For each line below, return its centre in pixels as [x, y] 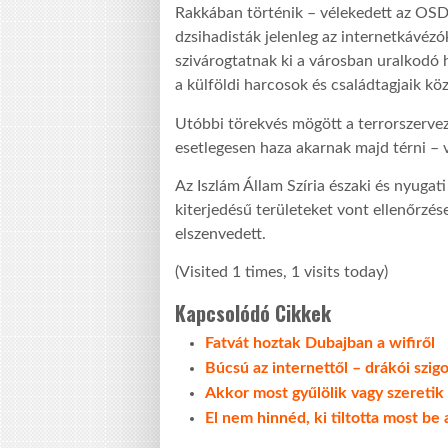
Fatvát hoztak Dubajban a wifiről [320, 343]
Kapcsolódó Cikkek [253, 313]
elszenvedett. [220, 233]
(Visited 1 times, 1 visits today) [281, 272]
